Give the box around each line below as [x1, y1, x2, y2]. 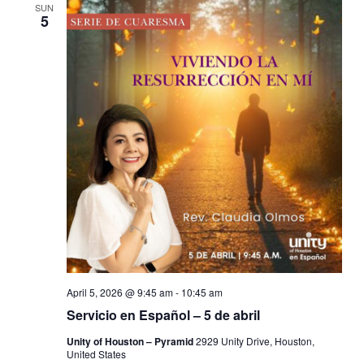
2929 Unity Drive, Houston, [195, 334, 314, 349]
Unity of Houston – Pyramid [66, 334, 196, 349]
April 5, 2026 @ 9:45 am [66, 285, 173, 300]
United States [66, 347, 126, 362]
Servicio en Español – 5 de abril [66, 305, 289, 325]
